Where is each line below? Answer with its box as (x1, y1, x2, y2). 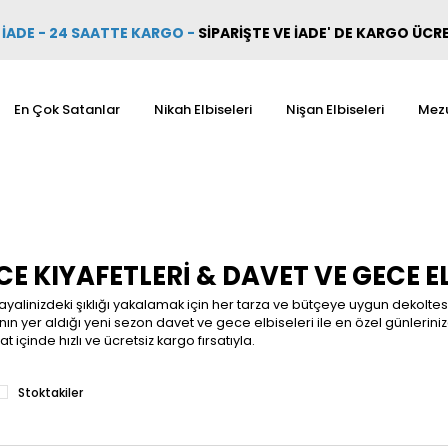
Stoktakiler (18, 384, 83, 401)
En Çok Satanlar (13, 100, 120, 119)
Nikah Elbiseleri (153, 100, 252, 119)
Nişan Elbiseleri (285, 100, 384, 119)
